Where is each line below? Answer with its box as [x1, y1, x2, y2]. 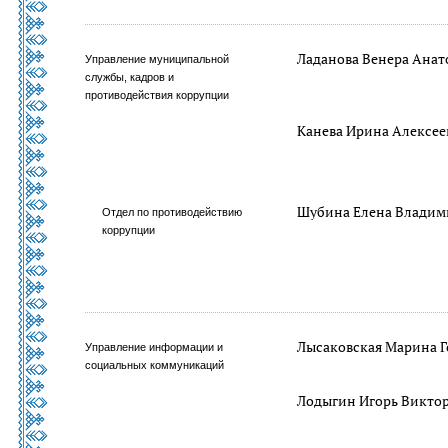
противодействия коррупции [85, 89, 229, 101]
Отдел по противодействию [102, 206, 243, 218]
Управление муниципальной [85, 53, 229, 65]
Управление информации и [85, 341, 223, 353]
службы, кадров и [85, 71, 174, 83]
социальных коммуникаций [85, 359, 224, 371]
